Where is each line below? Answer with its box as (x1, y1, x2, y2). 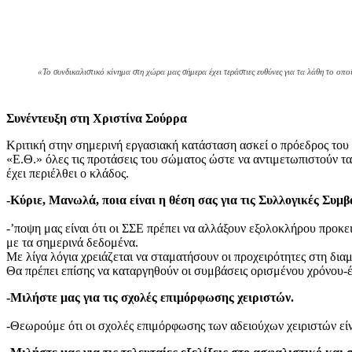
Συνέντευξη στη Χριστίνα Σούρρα (6, 112, 187, 126)
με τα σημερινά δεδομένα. (6, 236, 138, 250)
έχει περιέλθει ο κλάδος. (6, 167, 129, 181)
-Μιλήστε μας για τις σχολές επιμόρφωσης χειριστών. (6, 291, 294, 305)
